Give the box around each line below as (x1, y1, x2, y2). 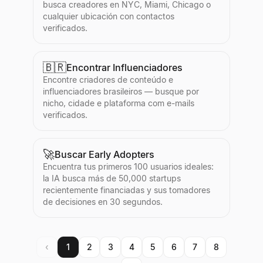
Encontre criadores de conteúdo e (43, 75, 173, 85)
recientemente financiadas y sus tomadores (43, 185, 210, 195)
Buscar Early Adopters (55, 149, 154, 160)
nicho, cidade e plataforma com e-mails (43, 98, 194, 108)
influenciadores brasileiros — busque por (43, 86, 199, 96)
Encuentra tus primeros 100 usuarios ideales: (43, 161, 214, 171)
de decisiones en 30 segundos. (43, 197, 163, 207)
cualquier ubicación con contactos (43, 11, 174, 21)
